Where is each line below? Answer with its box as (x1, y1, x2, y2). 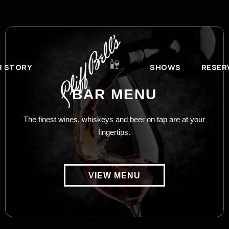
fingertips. (98, 128, 131, 136)
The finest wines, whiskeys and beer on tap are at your (24, 115, 205, 124)
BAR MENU (72, 86, 157, 102)
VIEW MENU (88, 171, 141, 180)
